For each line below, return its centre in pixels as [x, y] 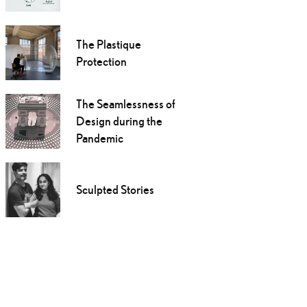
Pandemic [99, 138]
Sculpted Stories [115, 190]
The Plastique [108, 45]
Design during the [119, 121]
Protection [101, 62]
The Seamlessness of [125, 104]
